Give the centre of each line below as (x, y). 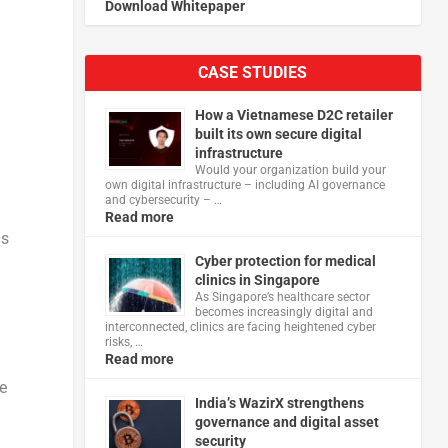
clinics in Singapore (257, 279)
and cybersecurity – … (163, 199)
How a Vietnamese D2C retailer (293, 114)
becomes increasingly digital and (283, 311)
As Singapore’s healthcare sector (282, 296)
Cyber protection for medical (285, 260)
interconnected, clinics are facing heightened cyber (240, 326)
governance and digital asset (286, 421)
